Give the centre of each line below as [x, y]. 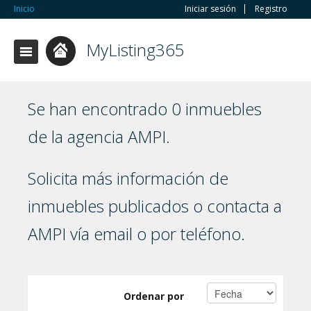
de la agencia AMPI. [99, 136]
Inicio [24, 9]
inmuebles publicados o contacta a [155, 206]
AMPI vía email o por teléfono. [136, 234]
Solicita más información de [128, 178]
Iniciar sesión [210, 9]
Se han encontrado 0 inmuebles [145, 109]
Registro [271, 9]
